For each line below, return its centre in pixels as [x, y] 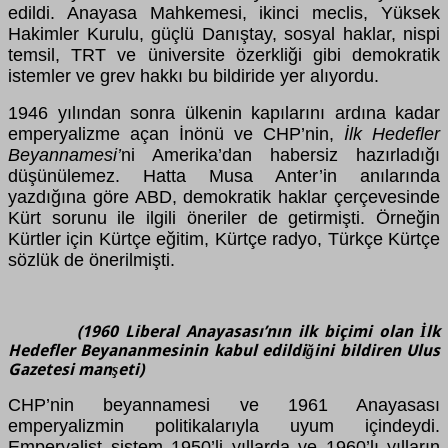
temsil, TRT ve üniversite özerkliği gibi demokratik [224, 55]
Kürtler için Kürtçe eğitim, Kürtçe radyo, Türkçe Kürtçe [224, 239]
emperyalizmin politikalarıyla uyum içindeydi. [224, 426]
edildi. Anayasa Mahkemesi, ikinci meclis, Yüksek [224, 13]
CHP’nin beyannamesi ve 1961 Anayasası [224, 405]
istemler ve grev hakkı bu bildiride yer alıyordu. [193, 76]
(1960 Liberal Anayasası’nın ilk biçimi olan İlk [224, 332]
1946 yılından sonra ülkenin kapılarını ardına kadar [224, 113]
